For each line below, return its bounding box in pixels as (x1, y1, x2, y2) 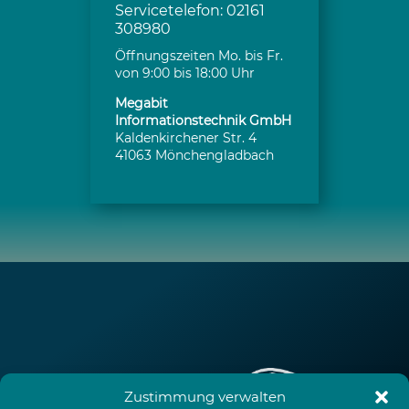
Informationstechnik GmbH (115, 112, 291, 129)
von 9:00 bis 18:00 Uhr (115, 65, 255, 81)
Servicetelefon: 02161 (115, 2, 265, 19)
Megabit (115, 95, 168, 111)
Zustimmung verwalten (123, 388, 286, 405)
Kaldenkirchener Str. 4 (115, 130, 257, 146)
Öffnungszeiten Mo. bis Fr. (115, 47, 283, 64)
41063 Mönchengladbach (115, 147, 274, 163)
